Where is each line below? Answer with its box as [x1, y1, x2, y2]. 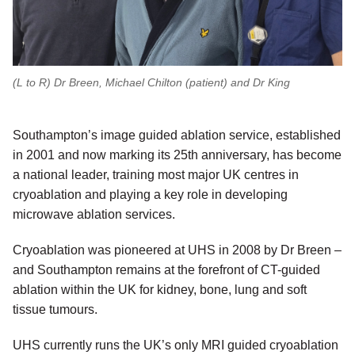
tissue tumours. [13, 303, 97, 317]
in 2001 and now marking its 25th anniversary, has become [13, 148, 342, 162]
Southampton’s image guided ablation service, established [13, 128, 341, 143]
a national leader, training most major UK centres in [13, 168, 299, 182]
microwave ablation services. [13, 208, 175, 222]
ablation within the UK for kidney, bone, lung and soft [13, 283, 307, 297]
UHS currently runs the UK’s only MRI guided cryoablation [13, 338, 338, 353]
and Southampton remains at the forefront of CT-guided [13, 263, 320, 277]
